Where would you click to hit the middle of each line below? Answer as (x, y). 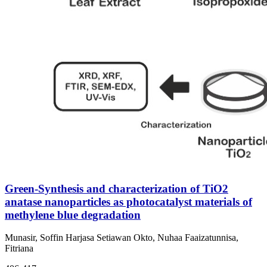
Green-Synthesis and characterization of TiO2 (117, 188)
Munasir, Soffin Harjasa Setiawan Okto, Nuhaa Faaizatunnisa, (122, 238)
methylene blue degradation (73, 215)
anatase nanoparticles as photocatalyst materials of (128, 201)
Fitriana (19, 249)
